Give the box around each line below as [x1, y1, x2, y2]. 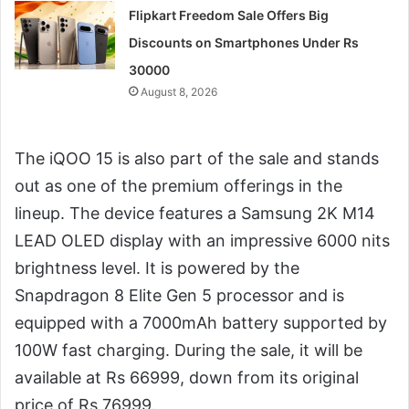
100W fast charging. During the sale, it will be [15, 340, 362, 360]
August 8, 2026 [141, 84, 218, 99]
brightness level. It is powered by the [15, 257, 299, 278]
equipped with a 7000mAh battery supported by [15, 312, 387, 332]
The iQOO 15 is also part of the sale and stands [15, 148, 379, 168]
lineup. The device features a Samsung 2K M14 [15, 203, 375, 223]
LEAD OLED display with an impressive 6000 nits [15, 230, 390, 250]
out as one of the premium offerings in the [15, 175, 342, 195]
